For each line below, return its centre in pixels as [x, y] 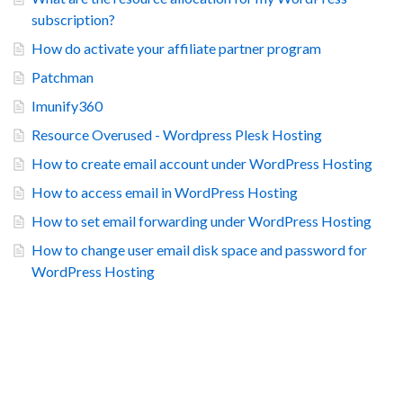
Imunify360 [67, 106]
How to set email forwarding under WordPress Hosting [201, 221]
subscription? [73, 20]
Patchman [63, 77]
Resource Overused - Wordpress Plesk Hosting [177, 135]
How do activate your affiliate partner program [176, 49]
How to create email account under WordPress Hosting [202, 164]
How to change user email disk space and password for [199, 250]
